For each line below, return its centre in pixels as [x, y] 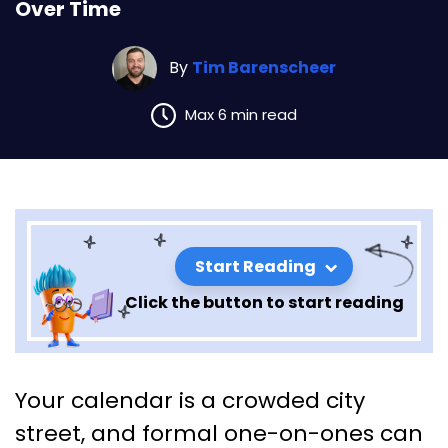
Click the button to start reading [264, 303]
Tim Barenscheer [264, 68]
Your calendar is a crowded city [190, 401]
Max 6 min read [241, 114]
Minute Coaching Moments [197, 420]
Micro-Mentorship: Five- [178, 385]
